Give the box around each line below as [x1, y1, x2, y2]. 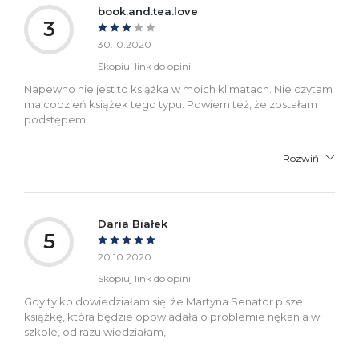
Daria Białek [98, 216, 167, 230]
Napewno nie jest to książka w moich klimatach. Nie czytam [24, 82, 333, 95]
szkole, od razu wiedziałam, [24, 325, 166, 338]
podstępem [24, 112, 86, 126]
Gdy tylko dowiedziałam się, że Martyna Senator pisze [24, 294, 303, 308]
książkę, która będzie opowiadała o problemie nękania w [24, 309, 320, 323]
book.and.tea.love [98, 4, 198, 18]
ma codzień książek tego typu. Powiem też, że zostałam [24, 97, 317, 111]
